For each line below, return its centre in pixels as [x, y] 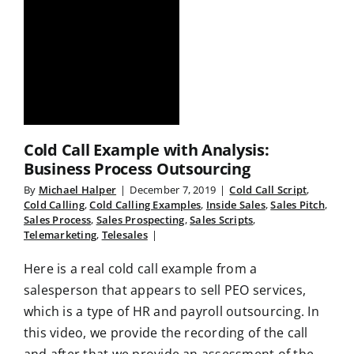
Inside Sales [235, 205]
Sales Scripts [222, 220]
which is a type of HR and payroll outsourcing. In [171, 312]
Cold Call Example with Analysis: [147, 150]
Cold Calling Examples [145, 205]
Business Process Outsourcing [137, 169]
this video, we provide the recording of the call [166, 333]
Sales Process [58, 220]
